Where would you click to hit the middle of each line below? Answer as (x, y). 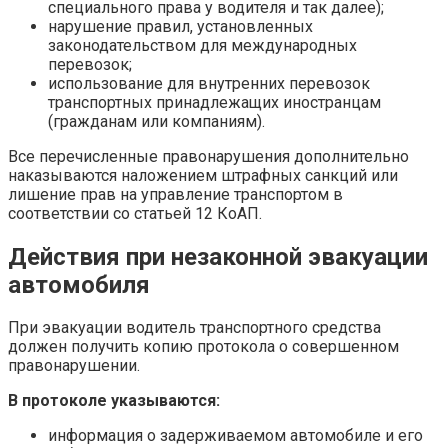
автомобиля (79, 284)
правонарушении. (74, 366)
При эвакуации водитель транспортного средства (194, 328)
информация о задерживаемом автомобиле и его (235, 436)
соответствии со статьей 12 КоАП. (135, 213)
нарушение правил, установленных (180, 26)
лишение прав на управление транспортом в (175, 194)
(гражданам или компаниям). (156, 121)
